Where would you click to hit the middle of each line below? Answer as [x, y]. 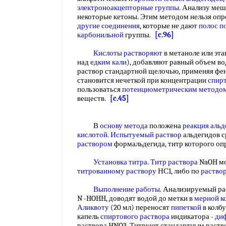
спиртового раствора [135, 216]
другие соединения [108, 26]
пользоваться [100, 89]
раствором [95, 144]
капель [89, 216]
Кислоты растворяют [128, 53]
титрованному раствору [117, 171]
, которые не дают [169, 26]
